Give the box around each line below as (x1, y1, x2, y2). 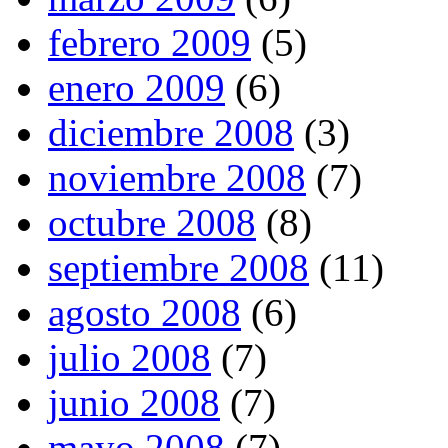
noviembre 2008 (48, 155, 306, 199)
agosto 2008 (48, 290, 241, 334)
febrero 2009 (48, 20, 251, 64)
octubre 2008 (48, 200, 256, 244)
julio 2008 (48, 335, 211, 379)
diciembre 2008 (48, 110, 294, 154)
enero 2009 (48, 65, 225, 109)
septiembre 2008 (48, 245, 309, 289)
